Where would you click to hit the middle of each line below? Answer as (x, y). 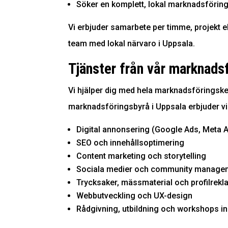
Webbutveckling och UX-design (135, 196)
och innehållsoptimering (138, 143)
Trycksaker (97, 183)
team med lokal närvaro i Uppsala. (132, 44)
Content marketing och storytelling (141, 156)
